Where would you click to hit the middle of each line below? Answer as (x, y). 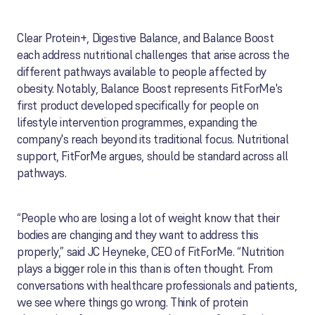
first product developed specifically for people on (138, 105)
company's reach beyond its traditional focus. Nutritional (153, 139)
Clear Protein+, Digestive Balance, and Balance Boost (146, 38)
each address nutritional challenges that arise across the (153, 55)
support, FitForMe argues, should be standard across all (153, 156)
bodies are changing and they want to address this (138, 235)
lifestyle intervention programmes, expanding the (137, 122)
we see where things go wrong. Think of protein (133, 302)
